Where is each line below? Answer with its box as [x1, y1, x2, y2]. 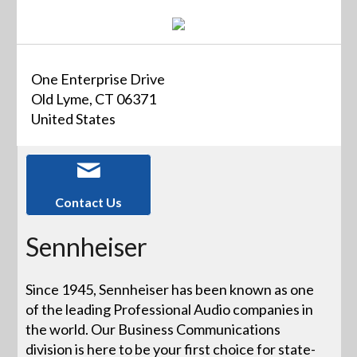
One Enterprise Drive [30, 70, 165, 88]
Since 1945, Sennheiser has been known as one [25, 280, 315, 298]
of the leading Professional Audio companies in [25, 300, 314, 318]
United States [30, 110, 116, 128]
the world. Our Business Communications [25, 320, 281, 338]
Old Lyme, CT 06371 [30, 90, 156, 108]
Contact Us [55, 194, 123, 210]
